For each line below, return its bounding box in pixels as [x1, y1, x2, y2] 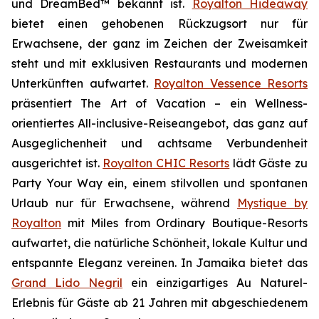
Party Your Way [11, 176, 103, 190]
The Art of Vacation [80, 96, 206, 110]
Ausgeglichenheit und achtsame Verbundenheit [11, 136, 308, 150]
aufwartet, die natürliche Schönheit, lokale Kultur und [11, 236, 308, 250]
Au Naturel [236, 276, 303, 290]
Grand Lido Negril [11, 276, 122, 290]
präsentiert [11, 96, 81, 110]
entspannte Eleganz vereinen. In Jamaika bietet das [11, 256, 308, 270]
